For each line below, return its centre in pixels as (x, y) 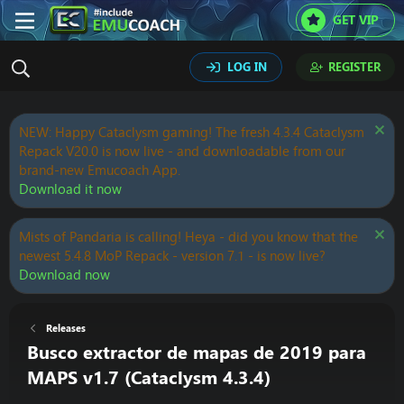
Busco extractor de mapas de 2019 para (197, 352)
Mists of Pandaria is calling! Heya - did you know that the (188, 237)
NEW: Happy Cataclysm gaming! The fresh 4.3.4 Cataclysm (192, 132)
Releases (65, 328)
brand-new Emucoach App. (100, 170)
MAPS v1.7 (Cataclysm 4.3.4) (149, 377)
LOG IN (247, 67)
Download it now (70, 189)
